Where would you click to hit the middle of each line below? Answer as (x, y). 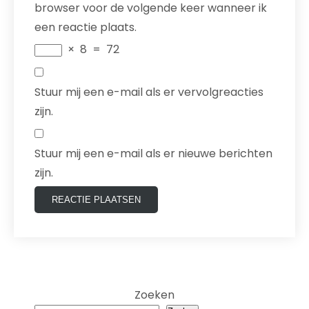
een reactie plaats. (86, 27)
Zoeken (154, 295)
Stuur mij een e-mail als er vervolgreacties (149, 92)
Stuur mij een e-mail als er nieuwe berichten (153, 153)
